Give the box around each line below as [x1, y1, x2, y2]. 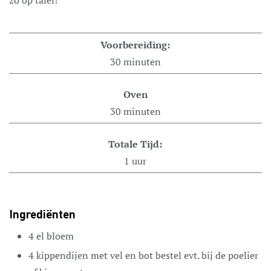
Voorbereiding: [100, 38, 171, 51]
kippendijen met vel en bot [36, 248, 153, 262]
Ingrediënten [9, 209, 76, 221]
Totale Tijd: [108, 137, 163, 151]
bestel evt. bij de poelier [155, 248, 258, 262]
